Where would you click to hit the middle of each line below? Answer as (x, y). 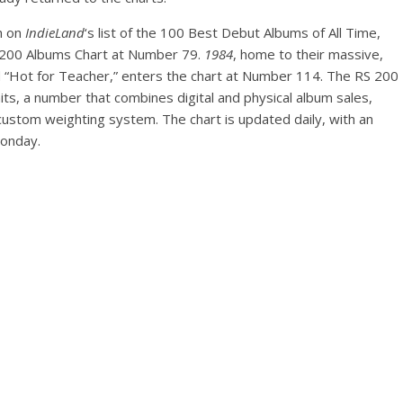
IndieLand (55, 32)
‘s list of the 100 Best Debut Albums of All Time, (233, 32)
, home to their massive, (308, 54)
